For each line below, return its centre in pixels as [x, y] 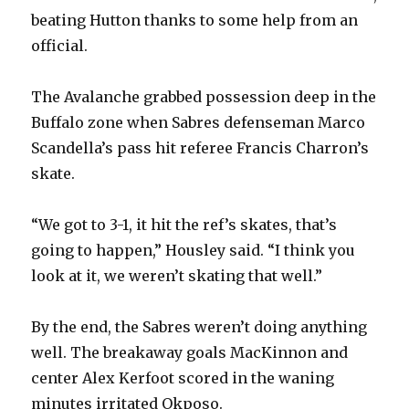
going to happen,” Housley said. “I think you [194, 251]
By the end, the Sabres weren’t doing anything [199, 327]
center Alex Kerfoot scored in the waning [183, 378]
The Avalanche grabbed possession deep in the [204, 97]
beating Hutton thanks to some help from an [195, 21]
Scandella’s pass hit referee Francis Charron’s [200, 148]
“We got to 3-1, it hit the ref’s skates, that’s [184, 225]
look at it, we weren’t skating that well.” [177, 276]
